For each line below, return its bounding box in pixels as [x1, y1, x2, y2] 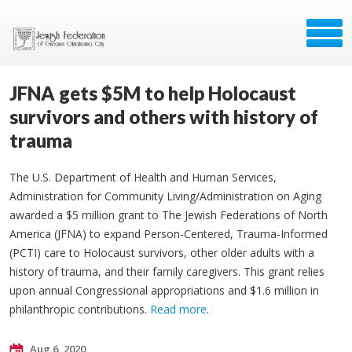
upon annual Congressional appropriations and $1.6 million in [9, 283, 319, 298]
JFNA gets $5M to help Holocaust [9, 82, 296, 104]
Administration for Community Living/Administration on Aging [9, 189, 321, 203]
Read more [150, 302, 207, 317]
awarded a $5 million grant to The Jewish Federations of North [9, 207, 328, 222]
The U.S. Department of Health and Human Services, [9, 170, 277, 185]
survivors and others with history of [9, 105, 318, 128]
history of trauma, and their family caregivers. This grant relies [9, 264, 324, 279]
